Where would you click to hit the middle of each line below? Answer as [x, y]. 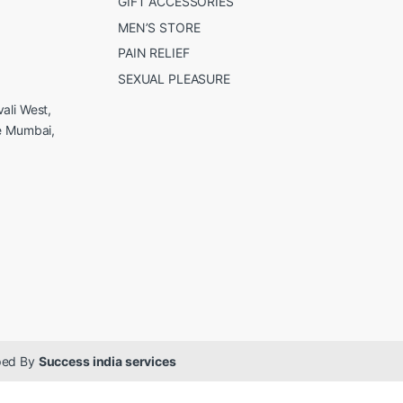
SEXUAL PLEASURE [174, 78]
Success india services [107, 361]
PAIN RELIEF [154, 53]
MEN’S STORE [159, 27]
